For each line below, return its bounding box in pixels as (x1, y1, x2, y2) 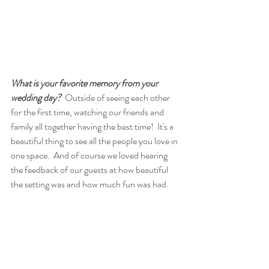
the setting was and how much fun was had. (11, 177, 169, 192)
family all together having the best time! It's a (11, 119, 175, 134)
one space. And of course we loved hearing (11, 148, 169, 163)
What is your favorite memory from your (11, 76, 160, 91)
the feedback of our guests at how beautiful (11, 163, 170, 177)
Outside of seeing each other (63, 91, 172, 105)
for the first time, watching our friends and (11, 105, 166, 119)
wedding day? (11, 91, 63, 105)
